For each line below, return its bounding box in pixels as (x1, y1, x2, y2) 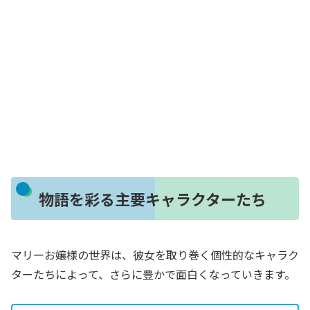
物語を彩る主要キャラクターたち (38, 187, 266, 210)
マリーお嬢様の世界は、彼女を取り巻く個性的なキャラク (11, 246, 299, 263)
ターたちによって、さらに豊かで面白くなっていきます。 (11, 265, 295, 282)
